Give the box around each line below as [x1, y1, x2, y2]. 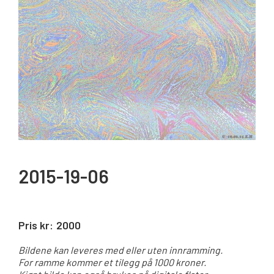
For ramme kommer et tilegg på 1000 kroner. [18, 256, 206, 268]
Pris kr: [18, 218, 53, 232]
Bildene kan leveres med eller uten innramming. [18, 244, 223, 256]
